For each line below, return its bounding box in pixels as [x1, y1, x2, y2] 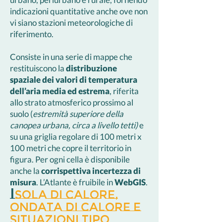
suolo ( [10, 109, 33, 119]
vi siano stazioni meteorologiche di [10, 17, 133, 28]
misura [10, 177, 36, 187]
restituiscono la [10, 63, 66, 73]
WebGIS [114, 177, 146, 187]
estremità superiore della [33, 109, 123, 119]
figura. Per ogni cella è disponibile [10, 154, 130, 165]
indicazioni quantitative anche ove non [10, 6, 148, 16]
